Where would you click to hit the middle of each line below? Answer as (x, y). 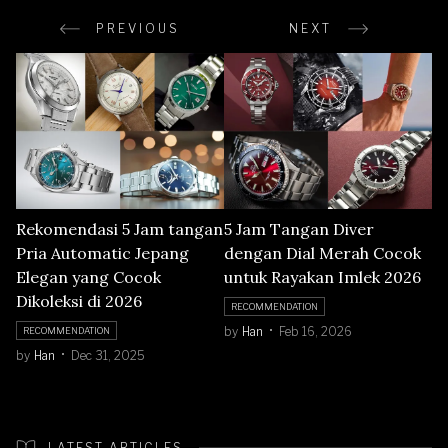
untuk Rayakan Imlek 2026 (322, 277)
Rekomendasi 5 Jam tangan (119, 229)
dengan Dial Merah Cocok (322, 253)
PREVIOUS (138, 29)
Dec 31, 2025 (108, 356)
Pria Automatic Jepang (102, 253)
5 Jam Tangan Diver (299, 229)
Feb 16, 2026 (315, 332)
